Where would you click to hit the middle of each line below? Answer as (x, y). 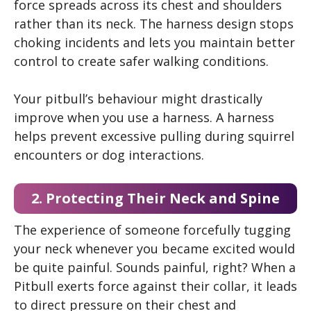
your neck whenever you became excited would (154, 248)
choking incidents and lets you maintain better (154, 42)
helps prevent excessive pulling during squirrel (154, 136)
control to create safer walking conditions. (141, 61)
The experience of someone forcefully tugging (152, 229)
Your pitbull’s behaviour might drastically (138, 98)
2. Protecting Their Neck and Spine (155, 198)
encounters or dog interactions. (109, 154)
